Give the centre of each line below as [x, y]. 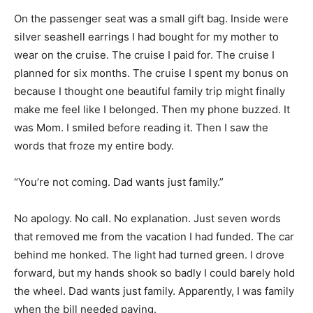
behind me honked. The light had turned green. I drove [149, 254]
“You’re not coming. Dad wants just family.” [119, 182]
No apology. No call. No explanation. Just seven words [147, 218]
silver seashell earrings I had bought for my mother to [146, 36]
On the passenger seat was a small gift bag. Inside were [151, 18]
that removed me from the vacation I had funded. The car [154, 236]
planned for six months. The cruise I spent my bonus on [151, 73]
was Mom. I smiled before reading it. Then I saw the [141, 127]
